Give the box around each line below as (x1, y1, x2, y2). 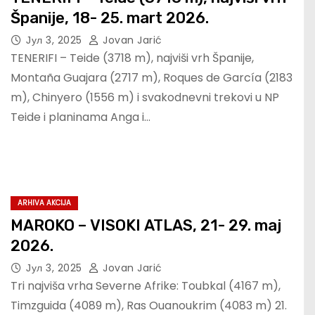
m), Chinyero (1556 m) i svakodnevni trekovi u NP (11, 89, 279, 106)
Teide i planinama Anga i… (11, 109, 150, 126)
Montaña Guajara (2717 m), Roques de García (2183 (11, 70, 292, 86)
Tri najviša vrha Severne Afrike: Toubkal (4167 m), (11, 278, 281, 295)
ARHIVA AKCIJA (18, 198, 71, 209)
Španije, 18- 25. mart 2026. (11, 8, 209, 28)
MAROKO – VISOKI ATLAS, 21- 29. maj (11, 216, 281, 236)
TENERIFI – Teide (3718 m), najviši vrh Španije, (11, 50, 254, 67)
